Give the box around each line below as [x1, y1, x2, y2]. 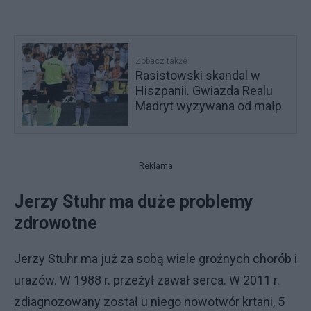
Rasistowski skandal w [135, 67, 261, 83]
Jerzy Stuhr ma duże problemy [14, 191, 253, 212]
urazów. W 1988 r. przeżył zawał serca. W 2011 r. [14, 272, 280, 287]
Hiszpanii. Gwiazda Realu [135, 83, 274, 98]
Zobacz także [135, 56, 188, 66]
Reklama [138, 160, 173, 171]
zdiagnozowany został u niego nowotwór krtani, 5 [14, 294, 285, 309]
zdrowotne [14, 212, 101, 233]
